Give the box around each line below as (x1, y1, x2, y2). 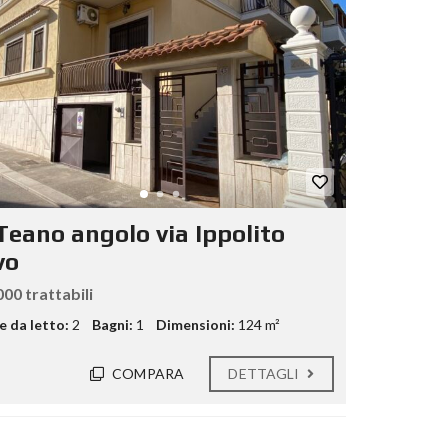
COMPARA (112, 365, 184, 383)
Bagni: (91, 316, 133, 334)
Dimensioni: (155, 316, 235, 334)
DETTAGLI (228, 365, 303, 383)
